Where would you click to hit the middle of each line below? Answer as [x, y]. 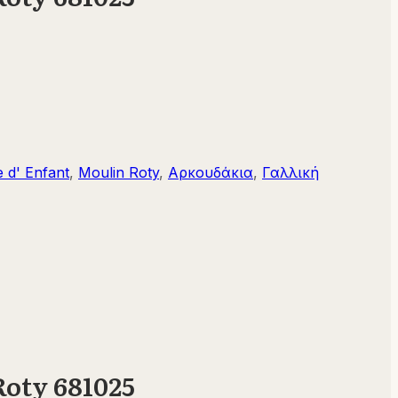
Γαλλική [291, 172]
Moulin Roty [119, 172]
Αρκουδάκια [211, 172]
